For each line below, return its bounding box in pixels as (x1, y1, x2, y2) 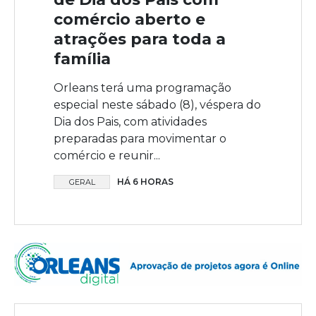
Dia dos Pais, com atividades (54, 114, 207, 128)
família (54, 49, 111, 68)
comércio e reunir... (54, 148, 160, 162)
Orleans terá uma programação (54, 80, 231, 95)
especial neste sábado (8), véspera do (54, 97, 261, 111)
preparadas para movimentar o (54, 131, 226, 145)
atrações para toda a (54, 29, 226, 49)
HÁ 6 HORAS (117, 176, 174, 187)
